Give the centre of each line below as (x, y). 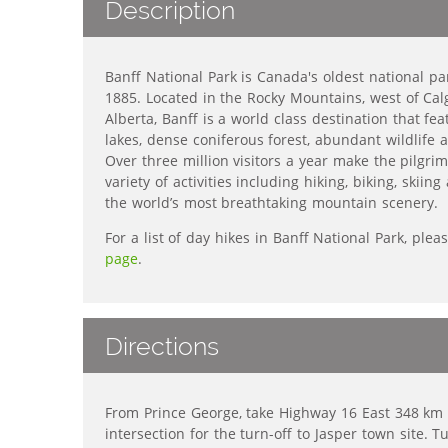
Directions (162, 345)
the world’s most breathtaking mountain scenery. (271, 203)
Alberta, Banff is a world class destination (246, 119)
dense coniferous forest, (231, 140)
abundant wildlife (375, 140)
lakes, (126, 140)
